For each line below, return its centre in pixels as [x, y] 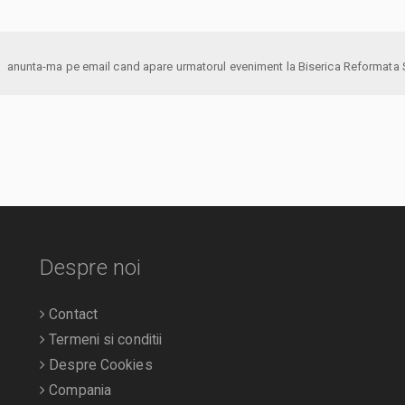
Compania [79, 391]
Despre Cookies [99, 366]
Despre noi [90, 268]
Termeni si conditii [104, 340]
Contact [71, 315]
